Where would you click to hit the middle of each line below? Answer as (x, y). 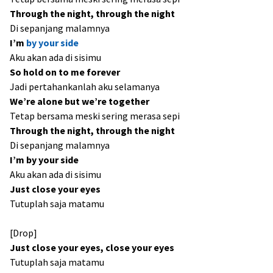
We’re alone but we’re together (80, 101)
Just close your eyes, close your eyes (92, 247)
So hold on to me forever (65, 72)
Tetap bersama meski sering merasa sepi (95, 116)
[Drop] (23, 233)
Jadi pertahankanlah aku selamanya (85, 87)
